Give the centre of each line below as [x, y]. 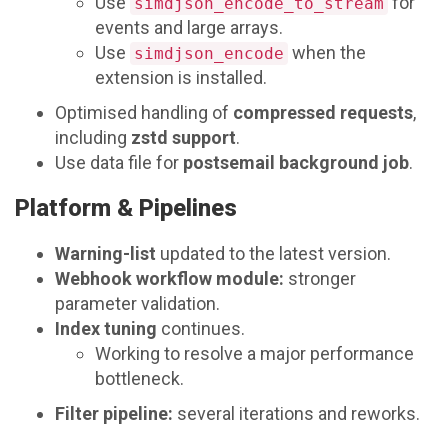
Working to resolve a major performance [254, 354]
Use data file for [119, 163]
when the [327, 53]
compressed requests [323, 113]
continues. [201, 329]
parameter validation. [137, 304]
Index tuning [106, 329]
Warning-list [105, 254]
